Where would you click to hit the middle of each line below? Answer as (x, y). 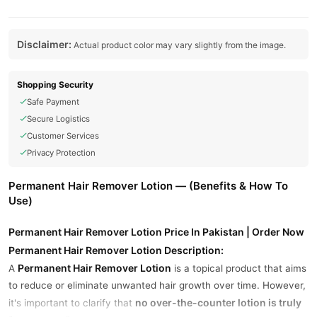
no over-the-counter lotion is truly (218, 302)
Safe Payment (53, 102)
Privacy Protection (61, 153)
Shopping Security (55, 85)
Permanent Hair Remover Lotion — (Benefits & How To (148, 186)
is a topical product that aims (239, 268)
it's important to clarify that (72, 303)
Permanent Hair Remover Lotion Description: (116, 250)
